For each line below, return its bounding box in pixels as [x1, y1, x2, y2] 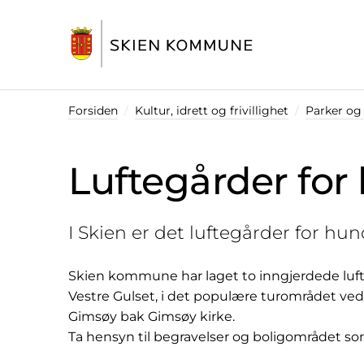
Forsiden [68, 102, 118, 118]
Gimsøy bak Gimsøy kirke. [68, 308, 238, 324]
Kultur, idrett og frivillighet [135, 102, 288, 118]
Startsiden [67, 71, 135, 88]
